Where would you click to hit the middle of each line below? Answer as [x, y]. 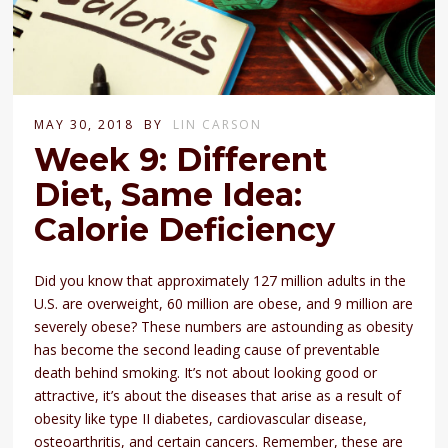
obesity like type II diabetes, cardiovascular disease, [201, 418]
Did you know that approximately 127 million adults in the [220, 280]
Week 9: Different [181, 159]
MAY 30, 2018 [84, 124]
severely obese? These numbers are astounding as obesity [224, 326]
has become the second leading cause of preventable [207, 349]
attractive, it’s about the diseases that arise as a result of [218, 395]
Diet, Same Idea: [168, 194]
